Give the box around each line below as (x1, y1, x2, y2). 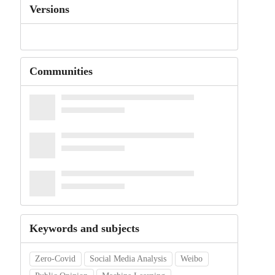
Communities (29, 65, 93, 78)
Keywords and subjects (29, 222, 139, 235)
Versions (29, 3, 69, 15)
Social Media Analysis (90, 254, 167, 264)
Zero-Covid (35, 254, 76, 264)
